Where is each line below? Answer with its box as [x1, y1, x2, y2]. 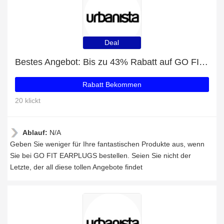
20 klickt [15, 96, 40, 104]
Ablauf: [22, 128, 49, 136]
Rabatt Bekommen [82, 80, 141, 88]
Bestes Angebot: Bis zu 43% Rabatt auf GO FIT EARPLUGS [199, 57, 208, 67]
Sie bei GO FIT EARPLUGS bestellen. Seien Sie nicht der [10, 151, 191, 159]
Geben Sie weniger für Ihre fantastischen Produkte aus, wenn [10, 140, 204, 148]
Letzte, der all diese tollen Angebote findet [10, 163, 142, 171]
